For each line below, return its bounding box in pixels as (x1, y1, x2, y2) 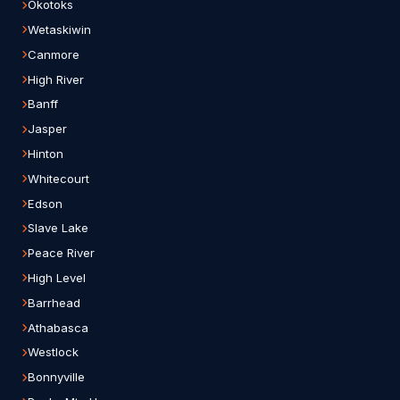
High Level (28, 270, 86, 285)
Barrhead (28, 295, 80, 310)
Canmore (28, 46, 79, 62)
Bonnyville (28, 370, 85, 385)
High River (28, 71, 84, 87)
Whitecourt (28, 171, 89, 186)
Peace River (28, 246, 95, 261)
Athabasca (28, 320, 88, 335)
